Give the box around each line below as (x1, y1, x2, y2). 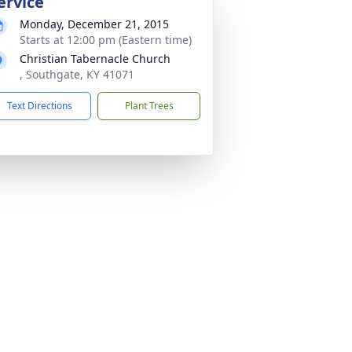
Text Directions (7, 99, 72, 112)
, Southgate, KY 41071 (20, 67, 134, 82)
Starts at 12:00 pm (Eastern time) (20, 32, 192, 47)
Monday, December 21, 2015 (20, 16, 169, 31)
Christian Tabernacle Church (20, 51, 170, 66)
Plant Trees (124, 99, 174, 112)
